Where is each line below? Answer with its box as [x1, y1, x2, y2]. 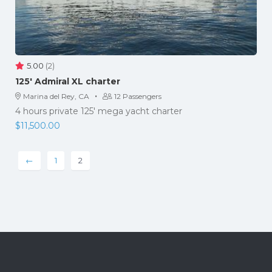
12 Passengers [114, 91, 161, 101]
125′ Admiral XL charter [15, 75, 120, 87]
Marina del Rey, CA [23, 91, 89, 101]
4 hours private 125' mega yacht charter [15, 105, 182, 117]
